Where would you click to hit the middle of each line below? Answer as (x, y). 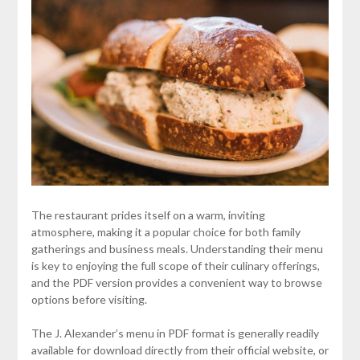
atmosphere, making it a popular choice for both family (166, 231)
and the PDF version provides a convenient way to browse (176, 282)
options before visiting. (89, 299)
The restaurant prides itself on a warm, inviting (148, 215)
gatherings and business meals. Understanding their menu (177, 248)
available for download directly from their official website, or (180, 350)
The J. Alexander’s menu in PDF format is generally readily (175, 333)
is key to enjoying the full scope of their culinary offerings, (175, 265)
